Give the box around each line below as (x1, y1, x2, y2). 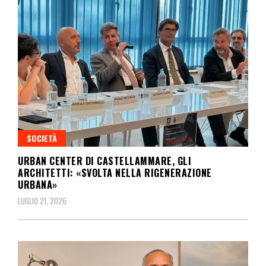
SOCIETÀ (27, 132, 57, 145)
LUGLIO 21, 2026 (18, 195, 66, 207)
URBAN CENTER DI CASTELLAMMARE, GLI (18, 154, 191, 169)
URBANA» (18, 178, 58, 192)
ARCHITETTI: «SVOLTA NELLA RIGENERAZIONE (18, 166, 212, 180)
